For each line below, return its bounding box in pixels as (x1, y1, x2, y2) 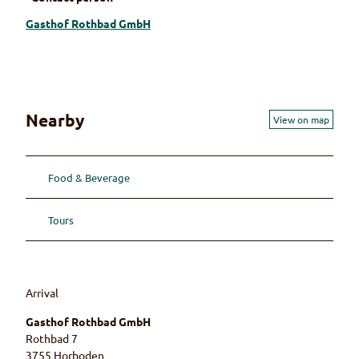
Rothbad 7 (26, 330, 78, 345)
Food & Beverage (48, 170, 130, 184)
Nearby (26, 108, 84, 131)
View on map (273, 113, 329, 127)
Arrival (26, 285, 58, 301)
